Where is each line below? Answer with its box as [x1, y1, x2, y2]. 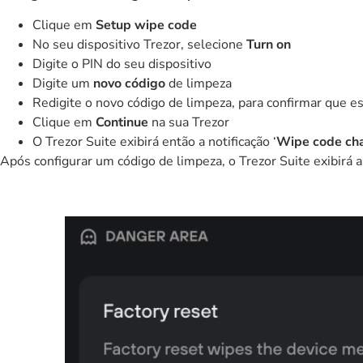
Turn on [246, 35, 291, 53]
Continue [96, 113, 148, 131]
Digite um [32, 74, 93, 92]
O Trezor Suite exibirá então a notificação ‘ [32, 132, 276, 151]
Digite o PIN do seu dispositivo [32, 54, 211, 73]
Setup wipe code [96, 15, 197, 34]
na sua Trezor [148, 113, 229, 131]
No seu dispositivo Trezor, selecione [32, 35, 246, 53]
